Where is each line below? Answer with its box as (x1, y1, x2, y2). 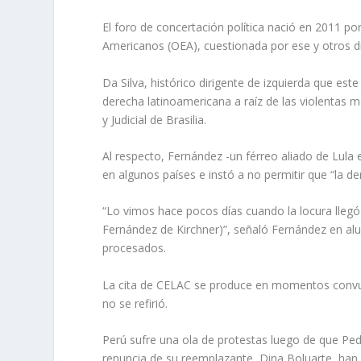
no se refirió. (102, 295, 168, 311)
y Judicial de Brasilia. (102, 111, 207, 127)
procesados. (102, 240, 167, 256)
